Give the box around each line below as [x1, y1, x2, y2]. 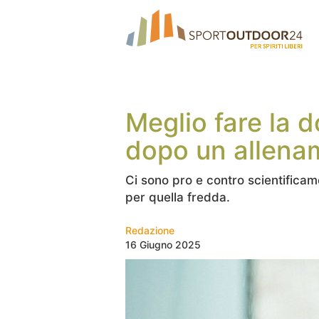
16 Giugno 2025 [125, 239, 201, 251]
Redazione [125, 224, 174, 236]
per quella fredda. [125, 190, 234, 204]
